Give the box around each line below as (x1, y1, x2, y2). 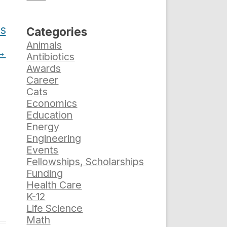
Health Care (26, 179, 82, 192)
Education (26, 109, 73, 122)
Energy (26, 121, 60, 133)
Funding (26, 167, 63, 180)
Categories (26, 25, 88, 39)
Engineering (26, 132, 82, 145)
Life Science (26, 202, 83, 215)
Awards (26, 62, 61, 75)
